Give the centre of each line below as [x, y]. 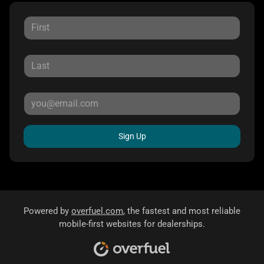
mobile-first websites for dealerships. [132, 224]
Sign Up [132, 136]
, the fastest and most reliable [182, 211]
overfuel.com [97, 211]
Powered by [47, 211]
